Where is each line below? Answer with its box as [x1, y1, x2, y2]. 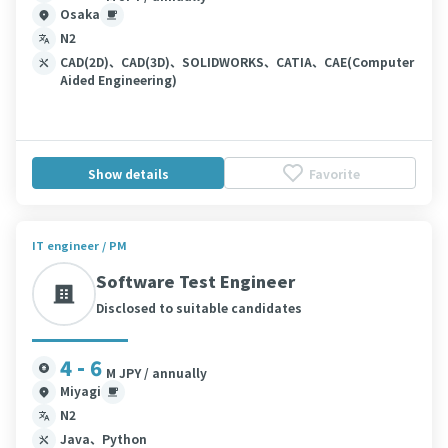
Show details [87, 164, 169, 182]
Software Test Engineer [96, 269, 295, 293]
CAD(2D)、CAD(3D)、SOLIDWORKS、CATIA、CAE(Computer [60, 53, 414, 70]
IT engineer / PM [32, 237, 127, 253]
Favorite [308, 164, 360, 182]
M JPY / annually [106, 364, 207, 381]
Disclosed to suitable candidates [96, 299, 302, 316]
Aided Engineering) [60, 71, 177, 88]
